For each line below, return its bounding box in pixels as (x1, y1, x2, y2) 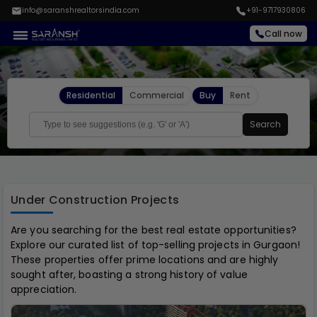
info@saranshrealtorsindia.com (22, 5, 139, 16)
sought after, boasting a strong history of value (11, 267, 248, 282)
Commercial (129, 89, 184, 101)
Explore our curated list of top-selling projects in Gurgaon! (11, 238, 301, 252)
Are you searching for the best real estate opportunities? (11, 223, 296, 237)
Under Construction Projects (11, 192, 180, 208)
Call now (264, 27, 302, 40)
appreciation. (11, 282, 77, 296)
